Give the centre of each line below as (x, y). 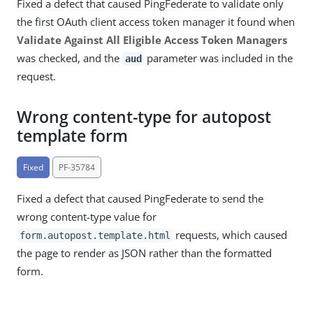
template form (72, 136)
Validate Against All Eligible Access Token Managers (152, 39)
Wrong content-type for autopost (144, 117)
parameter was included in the (219, 58)
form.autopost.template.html (95, 235)
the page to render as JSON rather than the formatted (144, 253)
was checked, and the (70, 58)
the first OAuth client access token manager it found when (156, 21)
